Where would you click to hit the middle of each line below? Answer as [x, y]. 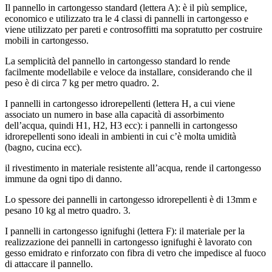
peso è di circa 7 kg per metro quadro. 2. [82, 83]
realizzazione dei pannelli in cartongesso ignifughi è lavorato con [128, 242]
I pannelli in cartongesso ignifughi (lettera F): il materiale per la [125, 231]
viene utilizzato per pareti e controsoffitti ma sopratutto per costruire [134, 30]
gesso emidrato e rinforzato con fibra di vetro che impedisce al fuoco [135, 253]
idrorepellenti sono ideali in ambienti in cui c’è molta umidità [121, 137]
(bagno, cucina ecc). [43, 148]
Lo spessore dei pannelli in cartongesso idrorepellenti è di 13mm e [131, 200]
